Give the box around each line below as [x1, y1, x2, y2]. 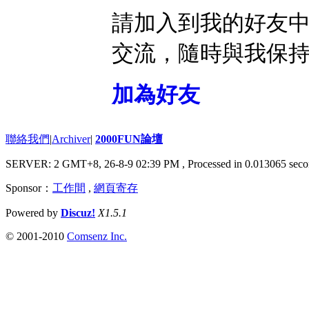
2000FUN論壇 [95, 133, 163, 146]
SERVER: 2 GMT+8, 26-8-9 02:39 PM [6, 158, 182, 170]
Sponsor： [6, 182, 52, 195]
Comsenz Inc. [67, 230, 127, 243]
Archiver [52, 133, 90, 146]
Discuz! [61, 207, 95, 219]
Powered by [6, 207, 61, 219]
